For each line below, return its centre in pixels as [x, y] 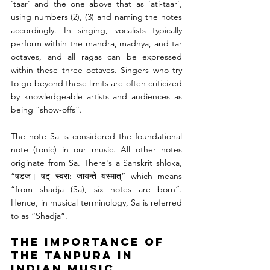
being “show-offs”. [46, 110]
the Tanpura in [74, 256]
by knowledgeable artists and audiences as [96, 97]
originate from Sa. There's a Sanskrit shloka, [96, 163]
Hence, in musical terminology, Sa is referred [96, 203]
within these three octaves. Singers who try [96, 70]
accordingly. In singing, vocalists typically [96, 30]
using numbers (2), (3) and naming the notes [96, 17]
